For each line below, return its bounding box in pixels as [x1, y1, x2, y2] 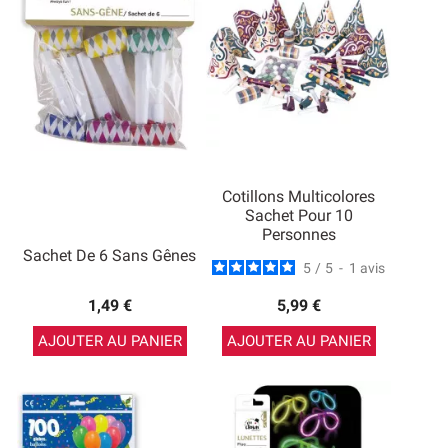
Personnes [261, 225, 336, 244]
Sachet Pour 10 [244, 206, 353, 225]
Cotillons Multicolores [222, 187, 375, 206]
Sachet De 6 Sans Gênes [23, 246, 196, 265]
